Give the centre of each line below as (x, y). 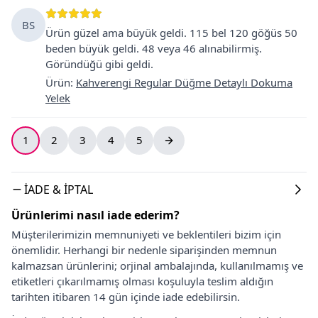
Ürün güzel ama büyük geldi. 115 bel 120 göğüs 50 (171, 32)
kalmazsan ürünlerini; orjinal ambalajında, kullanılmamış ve (157, 265)
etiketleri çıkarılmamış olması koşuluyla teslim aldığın (142, 281)
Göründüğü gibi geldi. (99, 64)
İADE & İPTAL (59, 189)
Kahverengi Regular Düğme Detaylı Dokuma (184, 82)
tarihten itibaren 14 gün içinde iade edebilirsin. (126, 296)
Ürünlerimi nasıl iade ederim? (95, 215)
